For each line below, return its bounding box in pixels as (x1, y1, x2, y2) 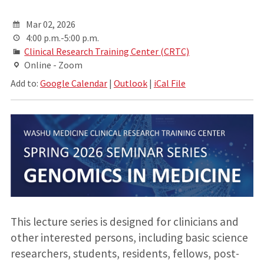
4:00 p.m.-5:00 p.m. (24, 31, 100, 44)
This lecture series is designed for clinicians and (10, 214, 239, 229)
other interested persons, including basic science (10, 230, 248, 245)
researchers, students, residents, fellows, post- (10, 246, 239, 260)
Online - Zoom (24, 58, 83, 71)
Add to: (10, 77, 40, 89)
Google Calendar (39, 77, 107, 89)
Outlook (113, 77, 147, 89)
